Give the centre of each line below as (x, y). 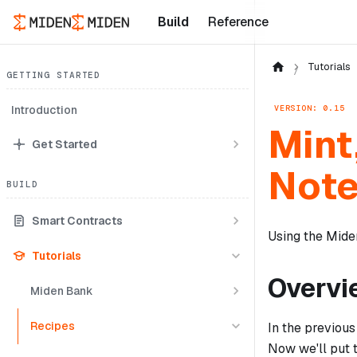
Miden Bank (62, 290)
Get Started (65, 144)
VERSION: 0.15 (310, 108)
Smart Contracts (77, 220)
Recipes (53, 326)
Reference (238, 22)
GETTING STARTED (54, 75)
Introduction (44, 110)
